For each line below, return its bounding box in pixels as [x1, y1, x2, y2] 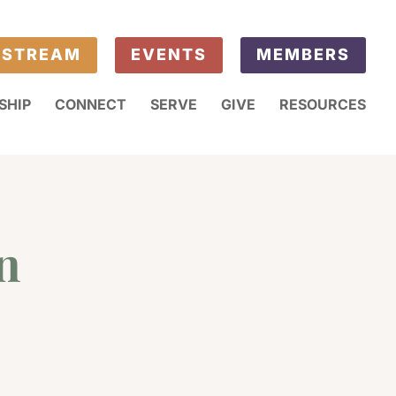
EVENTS [131, 45, 208, 65]
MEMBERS [256, 45, 351, 65]
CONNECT [55, 95, 127, 113]
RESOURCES [279, 95, 367, 113]
